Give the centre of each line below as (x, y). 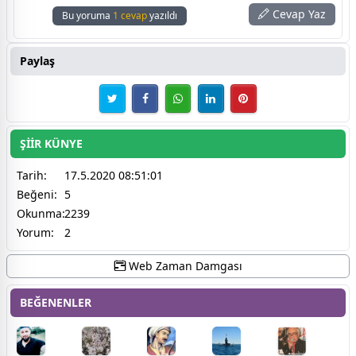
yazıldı (162, 15)
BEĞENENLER (56, 302)
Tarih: (32, 175)
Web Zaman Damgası (184, 265)
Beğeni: (37, 194)
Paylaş (37, 60)
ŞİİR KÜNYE (51, 143)
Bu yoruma (87, 15)
